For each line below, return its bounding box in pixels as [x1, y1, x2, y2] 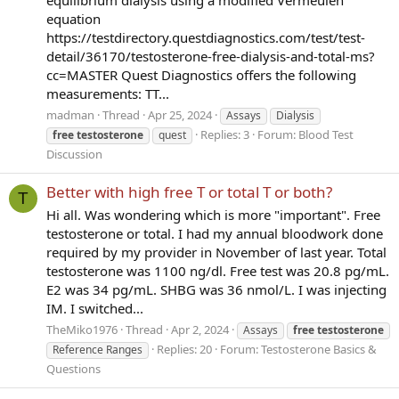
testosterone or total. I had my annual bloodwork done [46, 224, 383, 242]
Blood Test [298, 126, 354, 142]
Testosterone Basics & [261, 340, 377, 357]
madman [46, 106, 94, 123]
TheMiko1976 [46, 321, 118, 338]
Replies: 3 [200, 126, 249, 142]
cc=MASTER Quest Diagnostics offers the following [46, 65, 356, 84]
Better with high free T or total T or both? [46, 182, 332, 202]
